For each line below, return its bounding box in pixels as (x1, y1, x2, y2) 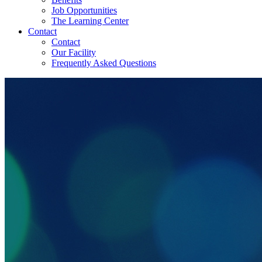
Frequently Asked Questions (51, 58, 156, 68)
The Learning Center (51, 16, 129, 26)
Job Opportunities (51, 5, 117, 15)
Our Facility (51, 47, 96, 57)
